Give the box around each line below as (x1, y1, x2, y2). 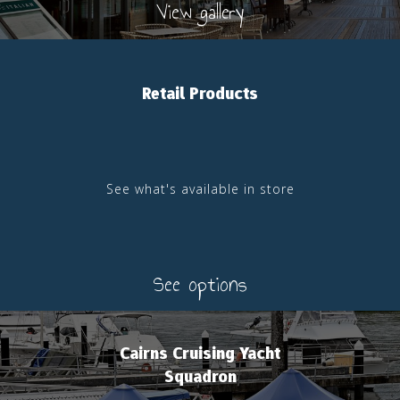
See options (153, 267, 247, 300)
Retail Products (142, 81, 258, 104)
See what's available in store (105, 179, 295, 197)
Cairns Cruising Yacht (120, 342, 280, 365)
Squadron (163, 365, 237, 388)
